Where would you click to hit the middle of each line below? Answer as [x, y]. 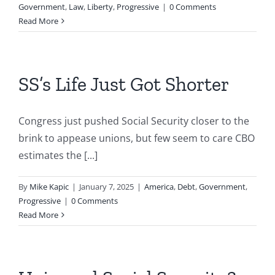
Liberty [100, 7]
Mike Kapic [49, 187]
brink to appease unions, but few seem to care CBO [137, 138]
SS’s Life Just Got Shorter [124, 84]
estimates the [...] [58, 155]
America [159, 187]
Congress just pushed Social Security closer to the [134, 121]
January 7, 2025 [107, 187]
